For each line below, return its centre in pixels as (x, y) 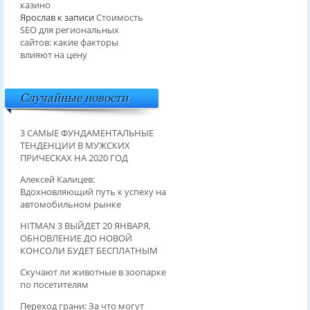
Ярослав (37, 17)
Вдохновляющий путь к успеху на (93, 191)
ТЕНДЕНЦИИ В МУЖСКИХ (75, 145)
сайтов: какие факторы (69, 42)
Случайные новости (74, 97)
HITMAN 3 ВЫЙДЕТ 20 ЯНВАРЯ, (85, 225)
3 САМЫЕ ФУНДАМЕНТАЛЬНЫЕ (86, 133)
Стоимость (119, 17)
